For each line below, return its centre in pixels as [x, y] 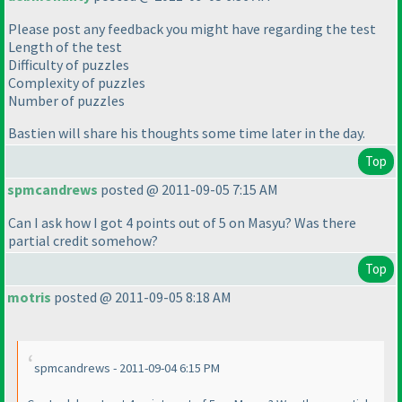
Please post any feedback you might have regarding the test [192, 29]
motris [29, 297]
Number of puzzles [66, 101]
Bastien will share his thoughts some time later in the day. [187, 133]
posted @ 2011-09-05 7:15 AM [188, 190]
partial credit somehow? [83, 241]
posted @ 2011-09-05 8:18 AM [141, 297]
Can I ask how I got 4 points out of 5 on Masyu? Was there [182, 223]
